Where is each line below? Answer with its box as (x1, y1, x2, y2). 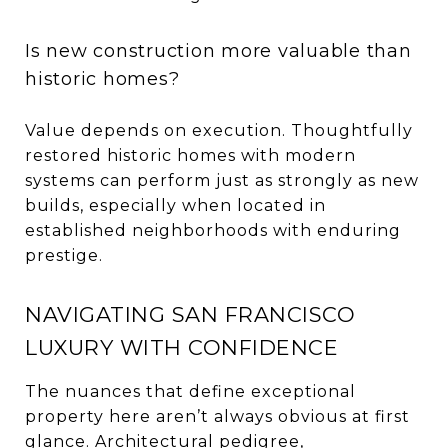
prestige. (25, 245, 103, 265)
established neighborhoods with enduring (25, 220, 401, 240)
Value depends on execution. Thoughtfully (25, 120, 413, 140)
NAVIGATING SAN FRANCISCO (25, 301, 355, 327)
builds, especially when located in (25, 195, 326, 215)
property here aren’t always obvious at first (25, 406, 410, 426)
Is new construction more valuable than (25, 39, 412, 62)
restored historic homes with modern (25, 145, 356, 165)
